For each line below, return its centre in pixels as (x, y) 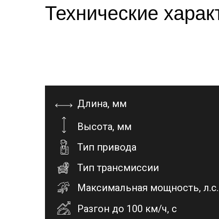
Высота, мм (104, 127)
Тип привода (107, 147)
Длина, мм (102, 104)
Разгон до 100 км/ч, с (127, 209)
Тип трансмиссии (118, 168)
